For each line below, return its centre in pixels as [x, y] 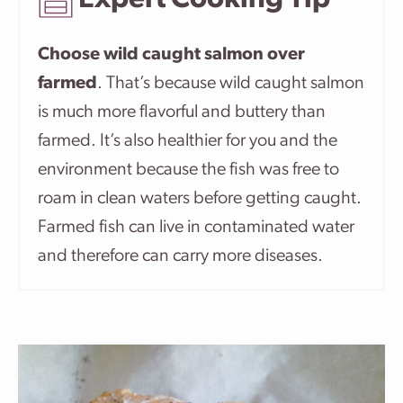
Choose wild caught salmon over [171, 55]
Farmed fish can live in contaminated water [196, 228]
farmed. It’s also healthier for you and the [188, 141]
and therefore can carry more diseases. [180, 256]
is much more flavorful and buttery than [182, 112]
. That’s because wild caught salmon [231, 84]
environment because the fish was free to [188, 170]
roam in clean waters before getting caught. [200, 199]
